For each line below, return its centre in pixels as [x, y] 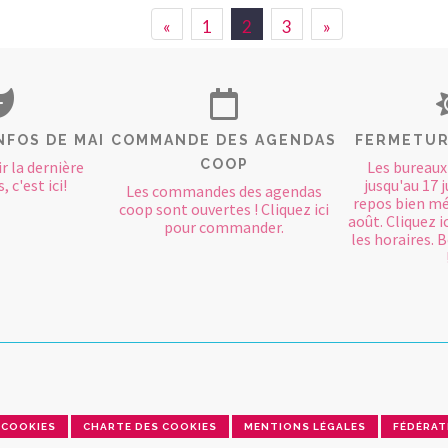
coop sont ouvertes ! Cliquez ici [224, 208]
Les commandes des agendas [224, 190]
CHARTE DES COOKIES [150, 427]
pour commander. [224, 226]
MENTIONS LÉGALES [305, 427]
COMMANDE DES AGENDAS [224, 139]
